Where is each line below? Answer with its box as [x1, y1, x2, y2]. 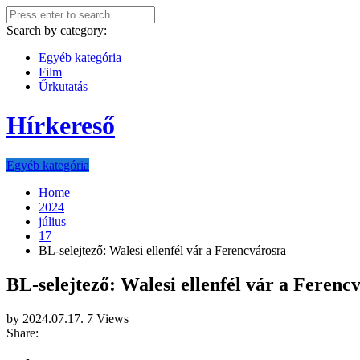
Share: [6, 325, 39, 340]
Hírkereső [6, 111, 115, 141]
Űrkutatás [39, 80, 88, 93]
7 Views [87, 311, 129, 325]
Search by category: [6, 23, 107, 37]
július [39, 214, 66, 228]
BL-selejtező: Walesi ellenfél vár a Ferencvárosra [39, 243, 286, 257]
